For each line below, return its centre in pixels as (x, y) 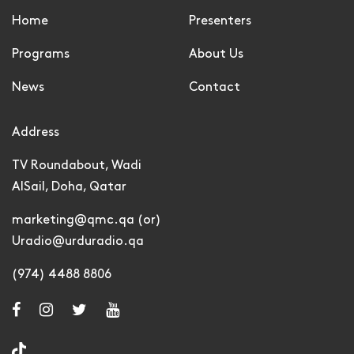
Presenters (220, 21)
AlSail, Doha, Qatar (69, 186)
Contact (215, 87)
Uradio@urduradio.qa (78, 241)
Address (36, 132)
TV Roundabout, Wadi (77, 165)
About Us (216, 54)
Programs (41, 54)
